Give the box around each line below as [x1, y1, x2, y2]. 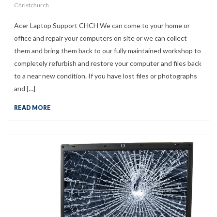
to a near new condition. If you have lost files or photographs [14, 71, 197, 80]
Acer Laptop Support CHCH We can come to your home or [14, 21, 190, 30]
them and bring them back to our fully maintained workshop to [14, 46, 201, 55]
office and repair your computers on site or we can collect [14, 33, 187, 42]
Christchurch [14, 1, 49, 9]
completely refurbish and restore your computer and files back [14, 59, 201, 67]
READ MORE [14, 104, 51, 111]
